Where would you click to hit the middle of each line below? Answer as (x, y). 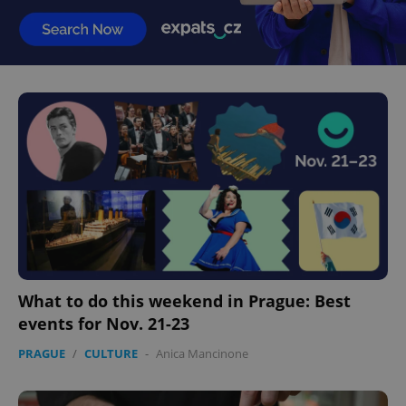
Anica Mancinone (202, 353)
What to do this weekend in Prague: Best (184, 300)
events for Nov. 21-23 (104, 323)
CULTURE (111, 353)
